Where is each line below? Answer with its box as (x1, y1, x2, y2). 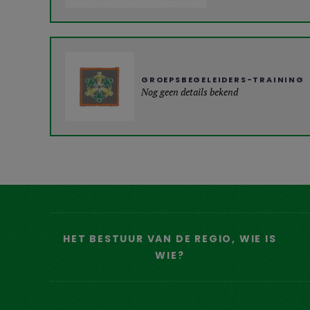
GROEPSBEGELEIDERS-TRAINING (141, 74, 304, 85)
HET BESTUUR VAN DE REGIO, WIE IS (63, 232, 277, 246)
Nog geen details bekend (141, 85, 238, 98)
